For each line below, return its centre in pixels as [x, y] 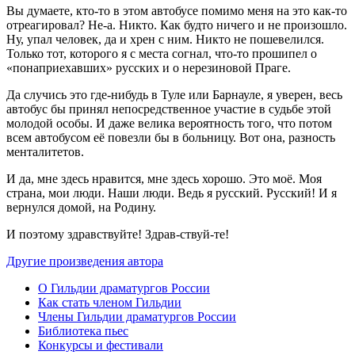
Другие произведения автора [85, 261]
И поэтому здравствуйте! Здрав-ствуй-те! [118, 234]
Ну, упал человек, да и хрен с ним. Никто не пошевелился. [165, 39]
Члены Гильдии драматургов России [137, 316]
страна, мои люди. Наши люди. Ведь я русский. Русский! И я [172, 193]
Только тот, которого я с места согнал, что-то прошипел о [162, 53]
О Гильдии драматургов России [124, 288]
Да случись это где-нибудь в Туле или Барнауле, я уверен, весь [174, 94]
